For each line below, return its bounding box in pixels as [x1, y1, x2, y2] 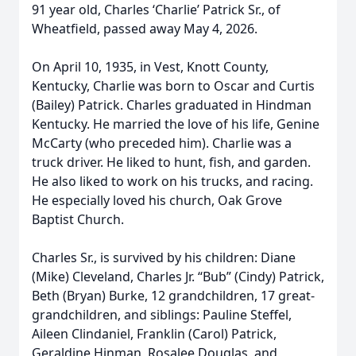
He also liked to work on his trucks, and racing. [32, 172, 313, 190]
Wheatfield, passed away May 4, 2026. [32, 20, 257, 37]
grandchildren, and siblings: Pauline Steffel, [32, 306, 292, 323]
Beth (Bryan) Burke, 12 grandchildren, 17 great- [32, 287, 315, 304]
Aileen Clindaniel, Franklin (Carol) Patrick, [32, 325, 277, 342]
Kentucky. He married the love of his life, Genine [32, 115, 319, 133]
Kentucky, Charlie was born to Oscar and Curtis [32, 77, 315, 95]
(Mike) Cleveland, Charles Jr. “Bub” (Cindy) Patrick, [32, 268, 324, 285]
